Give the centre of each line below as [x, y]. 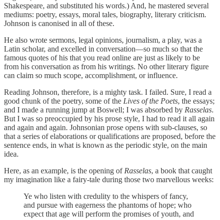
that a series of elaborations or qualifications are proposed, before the [110, 136]
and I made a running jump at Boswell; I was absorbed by [94, 110]
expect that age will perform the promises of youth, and [109, 214]
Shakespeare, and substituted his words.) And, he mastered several [106, 5]
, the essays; [196, 101]
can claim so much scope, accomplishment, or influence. [91, 75]
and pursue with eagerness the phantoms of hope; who [108, 205]
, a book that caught [182, 170]
